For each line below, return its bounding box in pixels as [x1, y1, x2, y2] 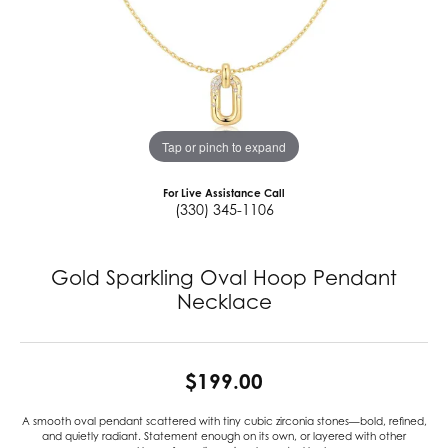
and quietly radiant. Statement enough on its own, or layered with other [42, 430, 406, 442]
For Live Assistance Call [163, 187, 285, 199]
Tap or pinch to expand [162, 137, 286, 155]
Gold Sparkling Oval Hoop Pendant [51, 265, 397, 290]
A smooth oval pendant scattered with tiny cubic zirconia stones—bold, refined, [21, 415, 427, 427]
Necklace [176, 289, 272, 314]
